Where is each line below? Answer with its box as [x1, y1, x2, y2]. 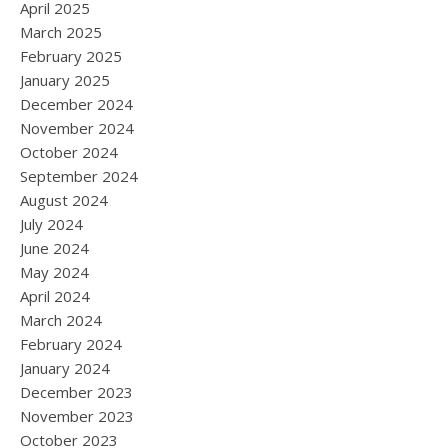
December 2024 [20, 94, 133, 114]
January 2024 [20, 358, 110, 378]
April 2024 [20, 286, 90, 306]
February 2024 [20, 334, 122, 354]
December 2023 [20, 382, 133, 402]
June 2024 [20, 238, 89, 258]
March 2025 [20, 22, 102, 42]
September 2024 [20, 166, 138, 186]
